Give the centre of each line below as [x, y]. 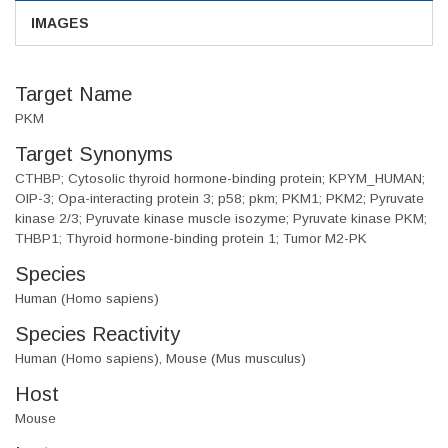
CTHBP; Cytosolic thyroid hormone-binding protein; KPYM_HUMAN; [220, 179]
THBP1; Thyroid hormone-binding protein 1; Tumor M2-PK [191, 239]
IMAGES [60, 23]
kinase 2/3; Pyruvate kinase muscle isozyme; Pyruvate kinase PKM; [221, 219]
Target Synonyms [94, 154]
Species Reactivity [97, 334]
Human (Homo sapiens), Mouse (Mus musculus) [160, 359]
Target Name [73, 94]
